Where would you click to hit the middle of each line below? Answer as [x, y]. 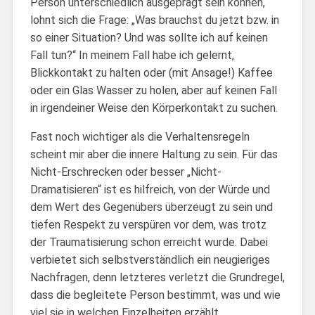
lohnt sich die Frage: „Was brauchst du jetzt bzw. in [154, 20]
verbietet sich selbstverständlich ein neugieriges [150, 259]
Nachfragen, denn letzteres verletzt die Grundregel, [157, 277]
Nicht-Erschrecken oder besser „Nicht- [126, 172]
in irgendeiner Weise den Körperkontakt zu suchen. [154, 108]
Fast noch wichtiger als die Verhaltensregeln [140, 136]
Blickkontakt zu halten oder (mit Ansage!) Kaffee [151, 72]
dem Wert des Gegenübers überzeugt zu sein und [151, 207]
